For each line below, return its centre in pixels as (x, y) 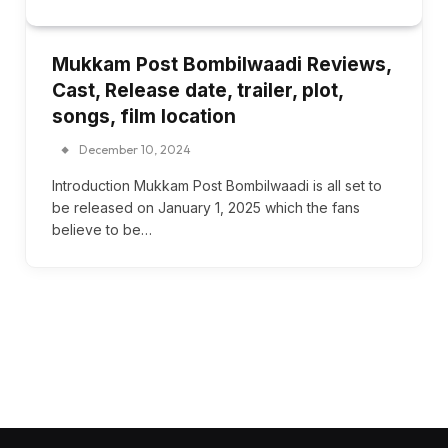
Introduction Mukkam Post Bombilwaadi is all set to (217, 185)
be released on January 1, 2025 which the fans (206, 207)
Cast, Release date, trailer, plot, (197, 90)
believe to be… (102, 229)
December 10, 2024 (135, 149)
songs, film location (144, 116)
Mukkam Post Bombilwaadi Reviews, (221, 64)
